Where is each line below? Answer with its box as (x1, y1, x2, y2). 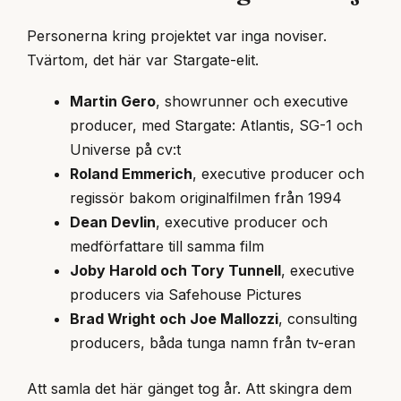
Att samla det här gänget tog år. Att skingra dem (27, 380, 352, 398)
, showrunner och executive (156, 92, 348, 111)
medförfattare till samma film (70, 237, 264, 256)
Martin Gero (70, 92, 156, 111)
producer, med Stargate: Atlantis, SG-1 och (70, 116, 363, 135)
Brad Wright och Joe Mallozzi (70, 310, 278, 328)
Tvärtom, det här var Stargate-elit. (27, 51, 259, 70)
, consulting (278, 310, 357, 328)
